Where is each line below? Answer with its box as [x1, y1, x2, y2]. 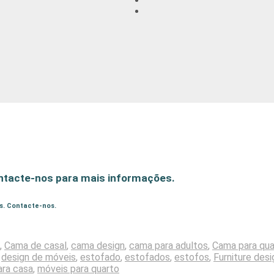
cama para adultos [129, 239, 208, 251]
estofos [174, 251, 209, 263]
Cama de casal [4, 239, 67, 251]
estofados [125, 251, 170, 263]
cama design [71, 239, 125, 251]
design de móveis [1, 251, 76, 263]
